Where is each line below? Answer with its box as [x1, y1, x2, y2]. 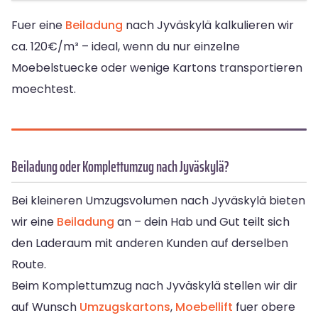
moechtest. [11, 81, 76, 98]
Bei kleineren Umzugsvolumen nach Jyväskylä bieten [11, 192, 305, 209]
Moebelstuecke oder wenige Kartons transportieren [11, 60, 302, 77]
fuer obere [233, 299, 295, 316]
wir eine [11, 214, 57, 231]
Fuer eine [11, 17, 65, 34]
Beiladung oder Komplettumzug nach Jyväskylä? [11, 155, 229, 179]
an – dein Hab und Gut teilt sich [114, 214, 290, 231]
